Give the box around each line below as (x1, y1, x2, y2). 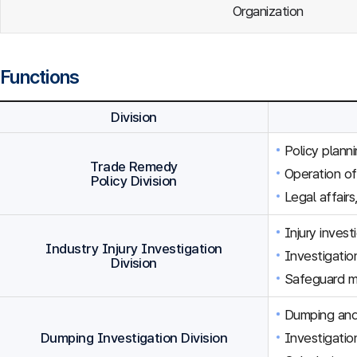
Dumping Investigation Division (40, 330, 228, 346)
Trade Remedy (90, 159, 178, 175)
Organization (233, 3, 304, 19)
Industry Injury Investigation (45, 241, 222, 257)
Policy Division (91, 173, 177, 189)
